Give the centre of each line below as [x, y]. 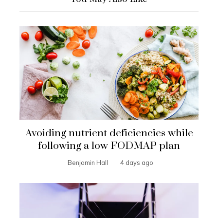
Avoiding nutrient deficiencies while [109, 134]
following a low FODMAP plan [109, 146]
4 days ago [136, 163]
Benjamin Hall [88, 163]
